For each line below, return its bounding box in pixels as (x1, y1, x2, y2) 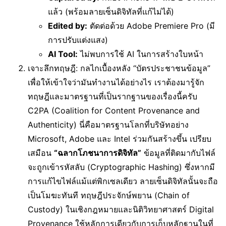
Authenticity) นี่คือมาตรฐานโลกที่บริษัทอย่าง (28, 120, 189, 130)
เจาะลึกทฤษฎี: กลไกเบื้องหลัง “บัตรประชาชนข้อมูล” (28, 63, 210, 73)
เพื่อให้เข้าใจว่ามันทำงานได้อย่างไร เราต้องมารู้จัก (28, 77, 204, 87)
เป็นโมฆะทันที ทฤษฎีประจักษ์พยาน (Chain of (28, 190, 190, 200)
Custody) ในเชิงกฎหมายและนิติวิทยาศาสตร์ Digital (28, 204, 214, 214)
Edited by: (48, 21, 87, 31)
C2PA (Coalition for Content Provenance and (28, 105, 200, 116)
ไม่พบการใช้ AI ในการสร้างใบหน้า (78, 49, 203, 59)
